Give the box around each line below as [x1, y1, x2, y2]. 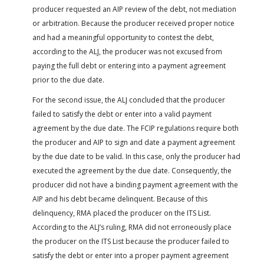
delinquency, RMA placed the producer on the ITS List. [32, 207, 211, 218]
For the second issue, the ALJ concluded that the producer [32, 94, 225, 105]
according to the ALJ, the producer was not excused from [32, 46, 222, 57]
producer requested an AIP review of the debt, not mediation [32, 4, 236, 14]
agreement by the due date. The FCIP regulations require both [32, 123, 239, 133]
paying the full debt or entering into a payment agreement [32, 60, 226, 71]
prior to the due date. [32, 74, 104, 85]
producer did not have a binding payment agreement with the [32, 179, 238, 190]
